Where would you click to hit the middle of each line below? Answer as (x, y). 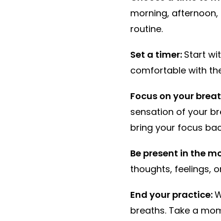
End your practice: (172, 195)
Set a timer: (157, 55)
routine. (146, 29)
